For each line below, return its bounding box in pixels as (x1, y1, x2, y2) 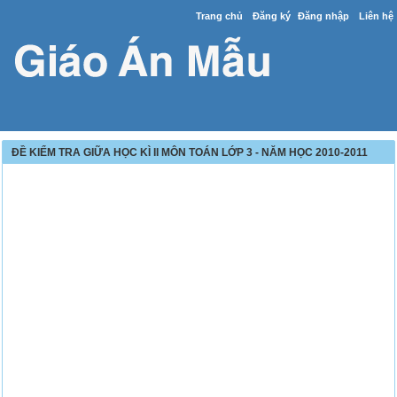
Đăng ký (252, 11, 291, 21)
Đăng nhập (297, 11, 349, 21)
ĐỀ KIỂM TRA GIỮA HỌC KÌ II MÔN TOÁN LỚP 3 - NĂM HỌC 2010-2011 (12, 146, 369, 159)
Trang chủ (195, 11, 243, 21)
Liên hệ (358, 11, 393, 21)
